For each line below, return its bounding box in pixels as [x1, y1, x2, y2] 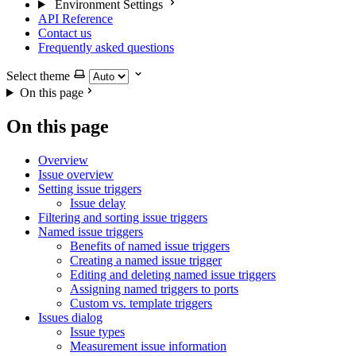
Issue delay [70, 195, 126, 210]
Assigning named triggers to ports [70, 281, 238, 296]
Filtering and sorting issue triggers [38, 210, 207, 224]
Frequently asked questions [38, 41, 174, 54]
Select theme [6, 69, 70, 83]
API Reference [38, 12, 113, 25]
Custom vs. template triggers [70, 296, 212, 310]
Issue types [70, 324, 125, 339]
